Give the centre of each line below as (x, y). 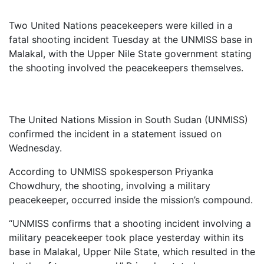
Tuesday (132, 39)
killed (204, 25)
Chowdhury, (37, 185)
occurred (93, 199)
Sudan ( (191, 119)
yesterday (180, 237)
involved (88, 67)
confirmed (33, 133)
